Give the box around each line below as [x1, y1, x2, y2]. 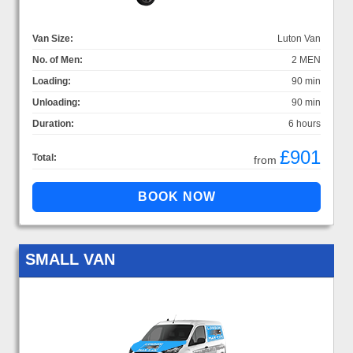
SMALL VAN [25, 250, 115, 268]
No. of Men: [32, 54, 83, 65]
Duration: [32, 117, 74, 129]
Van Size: [32, 32, 73, 44]
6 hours [288, 117, 321, 129]
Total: [32, 151, 57, 163]
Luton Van [277, 32, 321, 44]
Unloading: [32, 96, 80, 108]
